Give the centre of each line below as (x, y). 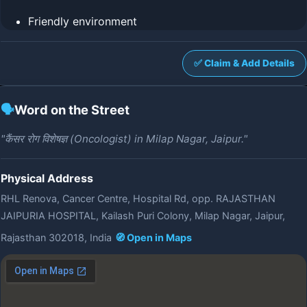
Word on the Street (72, 110)
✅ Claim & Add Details (244, 63)
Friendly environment (83, 21)
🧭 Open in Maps (153, 237)
